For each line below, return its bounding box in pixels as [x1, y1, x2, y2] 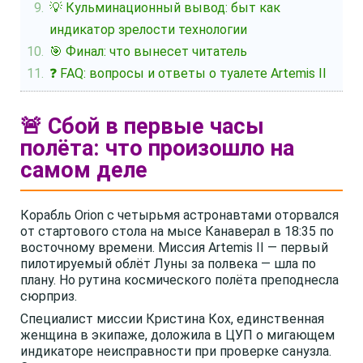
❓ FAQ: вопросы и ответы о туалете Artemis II [49, 66, 327, 81]
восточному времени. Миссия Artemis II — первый [20, 240, 328, 255]
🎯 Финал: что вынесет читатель [49, 44, 248, 59]
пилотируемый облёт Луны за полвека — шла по [20, 256, 316, 271]
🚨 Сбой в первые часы [20, 113, 264, 139]
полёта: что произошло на [20, 135, 294, 161]
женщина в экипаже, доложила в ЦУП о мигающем [20, 327, 335, 343]
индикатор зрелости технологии [49, 22, 248, 37]
